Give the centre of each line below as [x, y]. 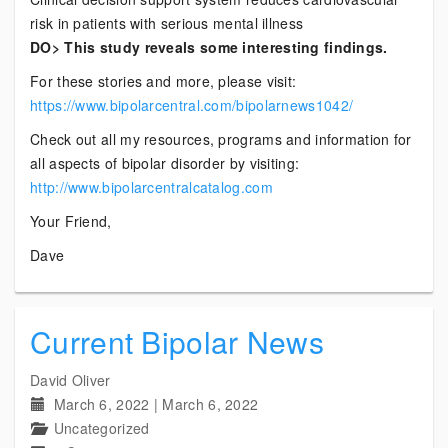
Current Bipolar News [177, 341]
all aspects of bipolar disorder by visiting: [165, 163]
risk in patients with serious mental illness [167, 23]
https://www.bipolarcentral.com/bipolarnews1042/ [192, 105]
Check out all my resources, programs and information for [221, 139]
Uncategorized [101, 428]
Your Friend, [71, 221]
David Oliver [70, 380]
